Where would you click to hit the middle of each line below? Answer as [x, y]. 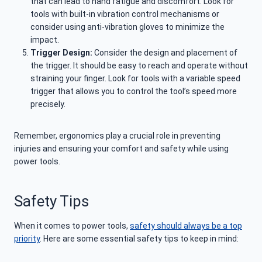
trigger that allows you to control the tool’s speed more [134, 92]
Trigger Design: [61, 53]
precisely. [48, 104]
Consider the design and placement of [165, 53]
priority [27, 239]
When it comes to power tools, [72, 226]
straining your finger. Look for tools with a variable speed [135, 79]
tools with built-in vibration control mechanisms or [125, 14]
